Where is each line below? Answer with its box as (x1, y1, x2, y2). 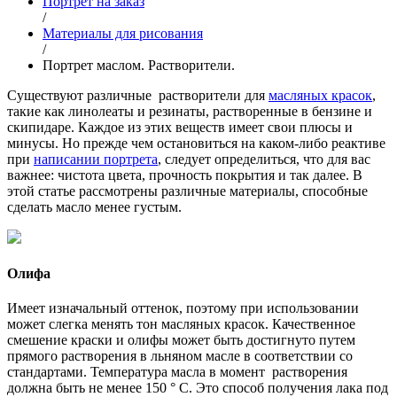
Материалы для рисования (43, 25, 203, 41)
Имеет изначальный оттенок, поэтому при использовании (7, 300, 359, 316)
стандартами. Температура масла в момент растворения (7, 364, 347, 380)
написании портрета (34, 151, 158, 167)
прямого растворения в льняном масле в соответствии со (7, 348, 353, 364)
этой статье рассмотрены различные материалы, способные (7, 183, 368, 198)
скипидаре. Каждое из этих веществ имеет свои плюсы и (7, 119, 353, 135)
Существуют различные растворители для (7, 87, 269, 103)
